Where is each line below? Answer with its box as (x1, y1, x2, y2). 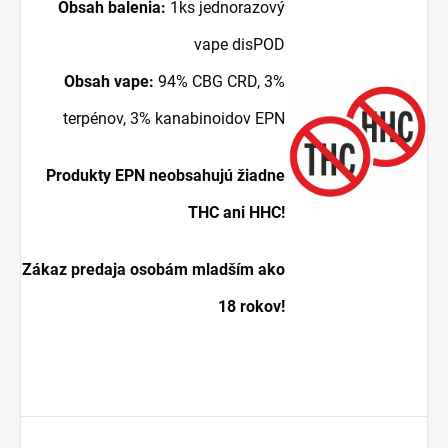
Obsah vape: (63, 71, 154, 91)
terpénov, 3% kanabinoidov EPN (62, 108, 285, 128)
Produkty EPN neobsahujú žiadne (45, 165, 285, 185)
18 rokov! (217, 296, 285, 316)
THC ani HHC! (187, 202, 285, 222)
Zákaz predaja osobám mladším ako (21, 259, 285, 279)
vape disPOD (193, 34, 285, 54)
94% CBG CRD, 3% (153, 71, 285, 91)
